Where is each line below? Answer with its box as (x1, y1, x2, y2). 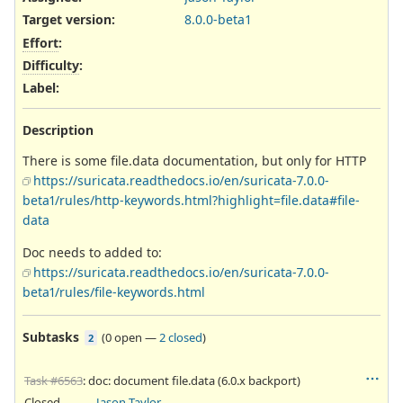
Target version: (22, 11, 115, 29)
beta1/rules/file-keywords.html (22, 283, 205, 301)
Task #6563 (24, 372, 83, 390)
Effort (22, 33, 58, 51)
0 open (105, 329, 142, 346)
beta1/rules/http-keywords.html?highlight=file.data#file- (22, 192, 360, 210)
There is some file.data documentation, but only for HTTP (22, 152, 366, 170)
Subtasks (22, 328, 79, 346)
